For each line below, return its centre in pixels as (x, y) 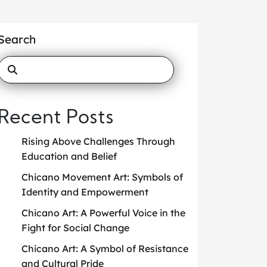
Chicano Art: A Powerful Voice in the (103, 213)
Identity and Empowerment (85, 192)
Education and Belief (69, 156)
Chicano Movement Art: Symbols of (102, 177)
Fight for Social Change (75, 228)
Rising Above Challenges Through (98, 141)
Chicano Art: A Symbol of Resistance (105, 249)
